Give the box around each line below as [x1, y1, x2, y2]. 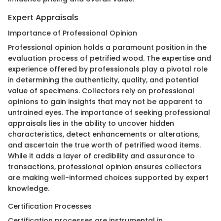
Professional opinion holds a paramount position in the [8, 42, 207, 52]
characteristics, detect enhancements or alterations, [8, 129, 200, 139]
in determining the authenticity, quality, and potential [8, 74, 199, 85]
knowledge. [8, 183, 49, 193]
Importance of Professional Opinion [8, 28, 137, 38]
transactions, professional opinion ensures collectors [8, 161, 202, 172]
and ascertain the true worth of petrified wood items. [8, 140, 201, 150]
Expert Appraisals [8, 11, 78, 23]
